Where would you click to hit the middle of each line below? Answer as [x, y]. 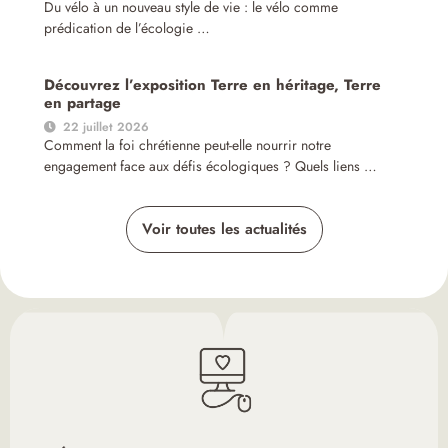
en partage [83, 103]
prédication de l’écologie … [127, 28]
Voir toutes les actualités [224, 229]
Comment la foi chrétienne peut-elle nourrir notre [188, 145]
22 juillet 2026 [106, 127]
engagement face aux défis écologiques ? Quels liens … [211, 166]
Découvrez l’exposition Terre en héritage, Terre [213, 85]
